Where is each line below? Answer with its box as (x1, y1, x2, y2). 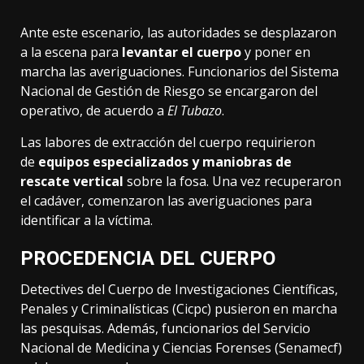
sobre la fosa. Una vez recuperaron (123, 172, 341, 191)
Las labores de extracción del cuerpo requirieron (20, 133, 315, 152)
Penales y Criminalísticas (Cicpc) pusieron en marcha (20, 300, 337, 318)
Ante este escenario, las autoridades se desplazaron (20, 24, 336, 42)
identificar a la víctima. (20, 211, 153, 230)
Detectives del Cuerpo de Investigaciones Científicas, (20, 280, 338, 299)
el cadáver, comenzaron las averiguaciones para (20, 192, 312, 210)
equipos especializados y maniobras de (38, 153, 292, 171)
